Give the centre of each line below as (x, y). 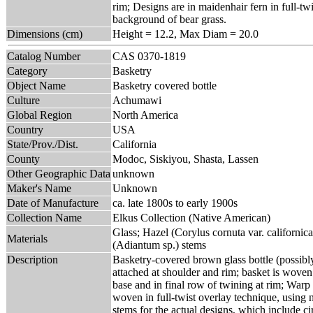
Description (32, 259)
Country (25, 129)
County (23, 159)
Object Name (36, 85)
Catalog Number (44, 56)
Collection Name (44, 217)
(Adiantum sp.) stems (159, 245)
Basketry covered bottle (165, 85)
